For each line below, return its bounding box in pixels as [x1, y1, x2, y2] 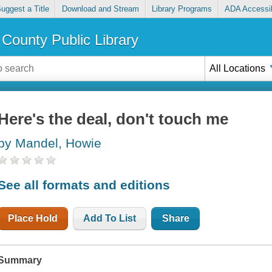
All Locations [209, 63, 266, 73]
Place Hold [8, 212, 58, 223]
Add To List [83, 212, 137, 223]
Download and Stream [61, 4, 139, 14]
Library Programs [152, 4, 212, 14]
